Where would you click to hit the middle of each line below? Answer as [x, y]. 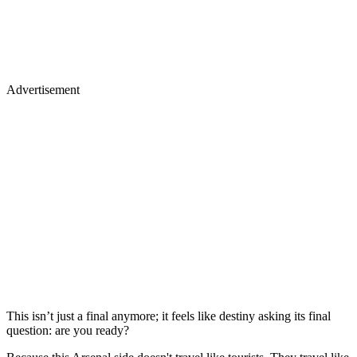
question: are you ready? [68, 331]
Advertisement [43, 90]
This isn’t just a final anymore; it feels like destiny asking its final [169, 316]
